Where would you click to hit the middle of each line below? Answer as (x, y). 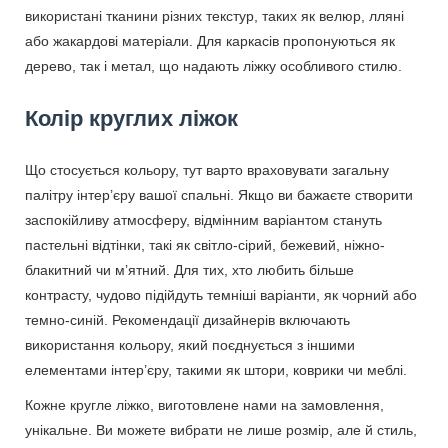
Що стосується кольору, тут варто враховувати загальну (207, 169)
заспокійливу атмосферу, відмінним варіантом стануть (203, 219)
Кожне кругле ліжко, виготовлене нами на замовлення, (204, 404)
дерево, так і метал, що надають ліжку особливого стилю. (213, 65)
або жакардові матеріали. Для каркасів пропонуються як (210, 40)
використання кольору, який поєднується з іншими (190, 344)
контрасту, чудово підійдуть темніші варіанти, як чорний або (221, 294)
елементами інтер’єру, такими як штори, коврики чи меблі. (216, 369)
